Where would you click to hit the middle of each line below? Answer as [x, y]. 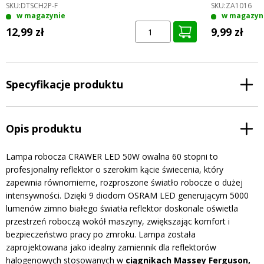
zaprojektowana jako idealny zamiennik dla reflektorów [111, 247]
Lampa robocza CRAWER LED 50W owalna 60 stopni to [112, 157]
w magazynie [41, 16]
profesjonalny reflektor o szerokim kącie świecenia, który [115, 170]
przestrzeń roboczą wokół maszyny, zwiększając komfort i [118, 222]
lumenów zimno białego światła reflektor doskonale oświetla [122, 209]
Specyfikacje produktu [65, 85]
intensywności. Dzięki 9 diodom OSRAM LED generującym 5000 [127, 196]
